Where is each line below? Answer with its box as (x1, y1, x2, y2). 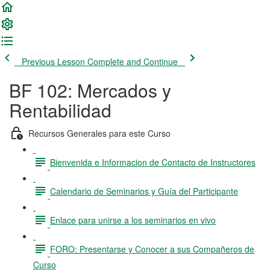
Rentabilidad (9, 97, 111, 123)
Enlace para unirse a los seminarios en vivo (50, 213, 216, 226)
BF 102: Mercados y (9, 77, 171, 103)
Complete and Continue (87, 55, 178, 67)
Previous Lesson (22, 55, 85, 67)
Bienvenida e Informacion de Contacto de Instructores (50, 155, 256, 168)
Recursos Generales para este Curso (28, 127, 171, 139)
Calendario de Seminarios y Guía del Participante (50, 184, 238, 197)
